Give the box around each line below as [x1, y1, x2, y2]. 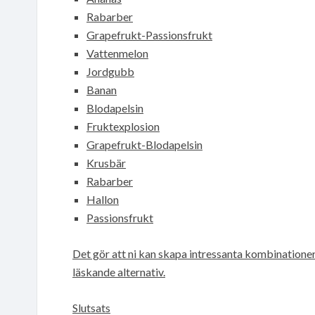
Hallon [86, 192, 119, 206]
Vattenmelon [86, 46, 148, 60]
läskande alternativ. [72, 264, 165, 278]
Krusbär [86, 155, 126, 169]
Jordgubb [86, 64, 134, 78]
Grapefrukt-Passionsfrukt [86, 27, 212, 41]
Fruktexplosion [86, 119, 160, 133]
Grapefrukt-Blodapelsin [86, 137, 202, 151]
